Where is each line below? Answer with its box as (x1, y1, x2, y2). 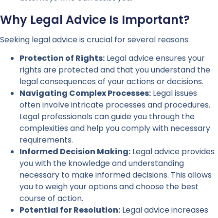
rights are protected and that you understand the (19, 64, 210, 75)
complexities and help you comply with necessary (19, 122, 210, 134)
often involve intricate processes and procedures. (19, 99, 210, 110)
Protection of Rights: (19, 52, 105, 64)
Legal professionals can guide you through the (19, 110, 195, 122)
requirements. (19, 134, 73, 145)
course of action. (19, 192, 83, 204)
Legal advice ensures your (105, 52, 205, 64)
